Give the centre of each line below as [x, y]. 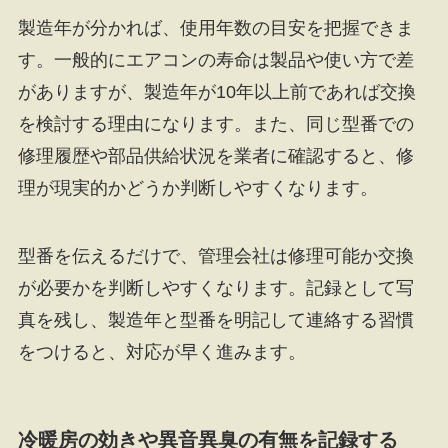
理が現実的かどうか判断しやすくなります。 [197, 187]
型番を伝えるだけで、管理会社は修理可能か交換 [215, 255]
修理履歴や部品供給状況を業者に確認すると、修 [215, 155]
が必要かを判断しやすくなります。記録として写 [215, 287]
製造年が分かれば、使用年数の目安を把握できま [215, 27]
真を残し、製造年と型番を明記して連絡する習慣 [215, 319]
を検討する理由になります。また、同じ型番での [215, 123]
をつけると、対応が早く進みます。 [161, 351]
